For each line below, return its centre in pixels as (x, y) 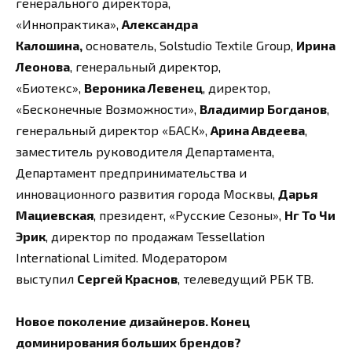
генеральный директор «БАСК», (113, 130)
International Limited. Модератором (121, 257)
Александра (160, 24)
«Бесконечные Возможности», (108, 108)
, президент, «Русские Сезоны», (189, 214)
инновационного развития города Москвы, (147, 193)
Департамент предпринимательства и (131, 172)
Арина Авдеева (258, 130)
